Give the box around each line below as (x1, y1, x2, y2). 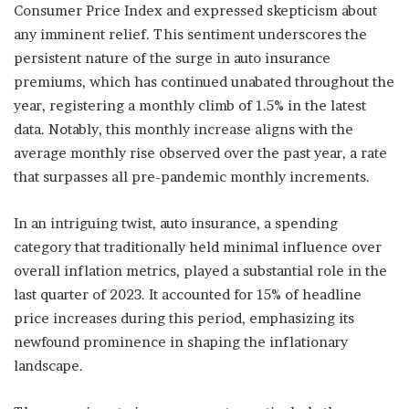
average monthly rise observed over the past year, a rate (14, 144, 387, 163)
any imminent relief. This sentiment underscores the (14, 26, 367, 44)
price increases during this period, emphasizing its (14, 309, 354, 328)
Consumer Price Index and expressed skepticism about (14, 2, 377, 20)
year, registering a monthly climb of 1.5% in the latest (14, 97, 366, 115)
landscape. (14, 357, 83, 375)
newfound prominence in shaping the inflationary (14, 333, 348, 351)
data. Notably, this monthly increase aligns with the (14, 121, 353, 139)
